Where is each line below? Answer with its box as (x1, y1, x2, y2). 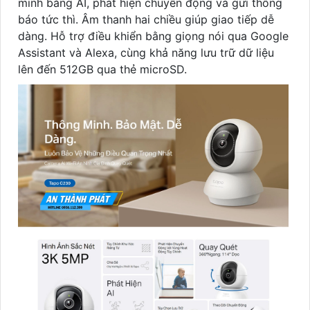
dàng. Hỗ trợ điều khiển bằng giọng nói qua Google (18, 29, 289, 44)
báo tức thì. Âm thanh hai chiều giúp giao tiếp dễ (18, 12, 274, 27)
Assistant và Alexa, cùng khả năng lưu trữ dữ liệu (18, 46, 274, 60)
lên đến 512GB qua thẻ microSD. (18, 62, 187, 77)
